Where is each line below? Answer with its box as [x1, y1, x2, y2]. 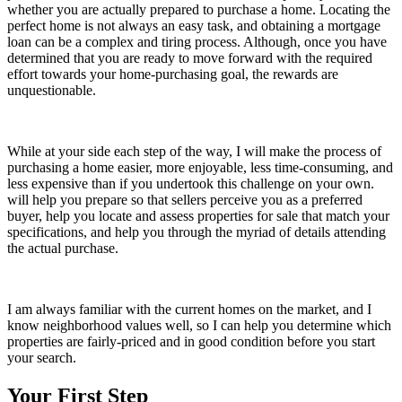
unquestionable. [7, 82, 96, 98]
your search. [7, 349, 76, 365]
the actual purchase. [7, 240, 118, 256]
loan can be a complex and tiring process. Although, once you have [7, 33, 387, 49]
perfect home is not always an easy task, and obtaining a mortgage [7, 17, 380, 33]
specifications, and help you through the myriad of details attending [7, 223, 386, 240]
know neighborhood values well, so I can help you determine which [7, 317, 391, 333]
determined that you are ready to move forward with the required [7, 49, 372, 66]
